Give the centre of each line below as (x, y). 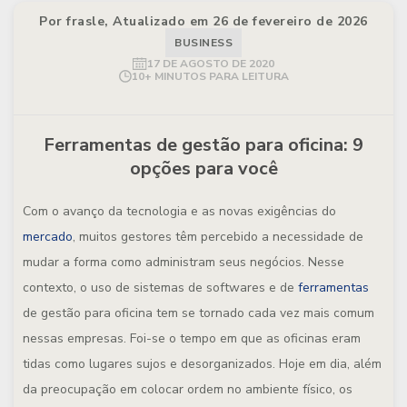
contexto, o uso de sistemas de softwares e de (160, 288)
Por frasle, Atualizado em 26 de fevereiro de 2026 (203, 21)
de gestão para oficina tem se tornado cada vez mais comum (199, 313)
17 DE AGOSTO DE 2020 (211, 64)
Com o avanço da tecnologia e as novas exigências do (179, 211)
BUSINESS (203, 43)
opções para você (203, 169)
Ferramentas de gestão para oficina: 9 (203, 145)
